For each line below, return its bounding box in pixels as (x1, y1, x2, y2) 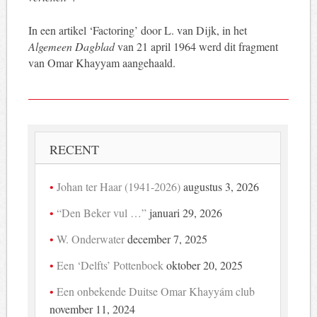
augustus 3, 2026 (183, 178, 260, 194)
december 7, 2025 (127, 231, 208, 246)
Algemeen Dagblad (28, 38, 115, 54)
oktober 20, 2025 (166, 257, 243, 272)
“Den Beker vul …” (57, 204, 147, 220)
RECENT (50, 140, 100, 158)
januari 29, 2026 (149, 204, 223, 220)
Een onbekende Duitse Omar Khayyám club (57, 283, 255, 299)
